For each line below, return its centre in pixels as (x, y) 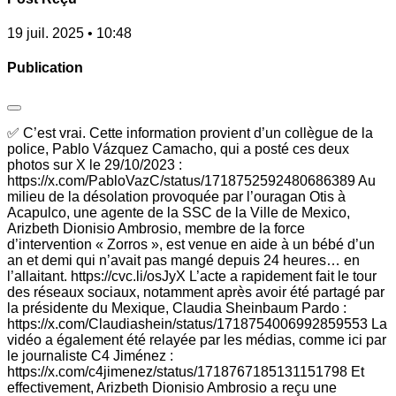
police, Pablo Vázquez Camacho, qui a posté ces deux (178, 148)
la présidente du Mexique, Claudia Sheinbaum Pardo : (177, 308)
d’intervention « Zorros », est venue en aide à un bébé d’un (191, 244)
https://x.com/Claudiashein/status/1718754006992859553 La (197, 324)
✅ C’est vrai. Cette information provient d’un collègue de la (190, 133)
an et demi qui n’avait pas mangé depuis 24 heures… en (183, 260)
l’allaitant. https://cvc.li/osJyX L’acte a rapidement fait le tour (192, 276)
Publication (45, 68)
